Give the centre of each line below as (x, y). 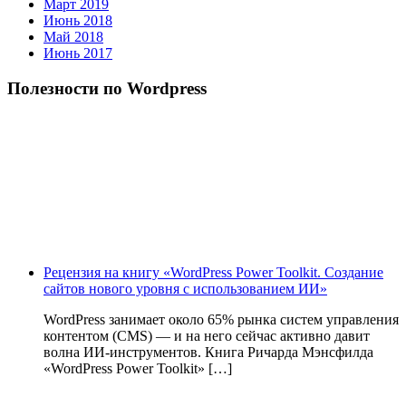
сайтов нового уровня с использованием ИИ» (185, 289)
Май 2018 (73, 37)
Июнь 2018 (78, 20)
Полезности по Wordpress (107, 88)
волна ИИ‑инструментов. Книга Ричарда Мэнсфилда (208, 353)
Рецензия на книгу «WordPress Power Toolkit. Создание (213, 273)
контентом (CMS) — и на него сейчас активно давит (207, 336)
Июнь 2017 (78, 53)
